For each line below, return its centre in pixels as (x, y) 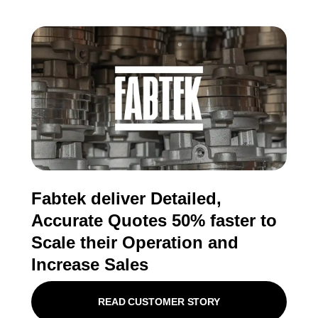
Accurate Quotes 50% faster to (154, 220)
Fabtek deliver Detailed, (126, 198)
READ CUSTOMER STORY (159, 301)
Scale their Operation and (135, 242)
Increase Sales (90, 264)
